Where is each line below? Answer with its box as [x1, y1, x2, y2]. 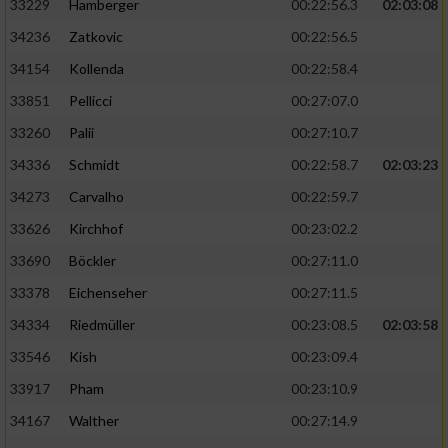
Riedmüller [69, 316, 135, 334]
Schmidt [69, 156, 120, 174]
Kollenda [69, 60, 124, 78]
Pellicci [69, 92, 112, 110]
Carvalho [69, 188, 124, 206]
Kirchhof [69, 220, 123, 238]
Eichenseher [69, 284, 147, 302]
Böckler [69, 252, 116, 270]
